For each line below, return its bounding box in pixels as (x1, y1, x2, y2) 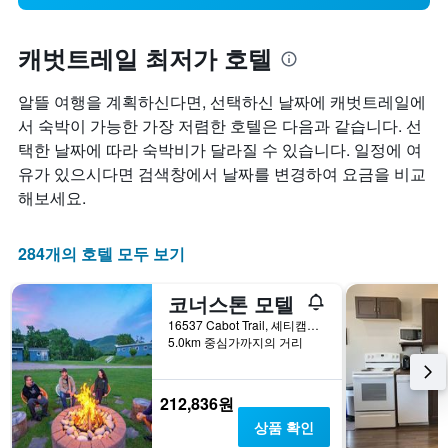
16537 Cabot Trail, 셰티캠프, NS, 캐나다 (307, 316, 319, 334)
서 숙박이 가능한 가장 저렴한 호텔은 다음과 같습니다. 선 (18, 114, 422, 138)
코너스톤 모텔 (168, 289, 294, 319)
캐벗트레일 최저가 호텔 (18, 41, 272, 76)
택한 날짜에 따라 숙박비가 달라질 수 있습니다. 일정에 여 (18, 138, 422, 162)
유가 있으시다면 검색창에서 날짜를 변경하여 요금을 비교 (18, 162, 426, 186)
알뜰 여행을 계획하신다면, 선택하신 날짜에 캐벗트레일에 (18, 90, 426, 114)
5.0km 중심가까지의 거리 (168, 333, 303, 351)
